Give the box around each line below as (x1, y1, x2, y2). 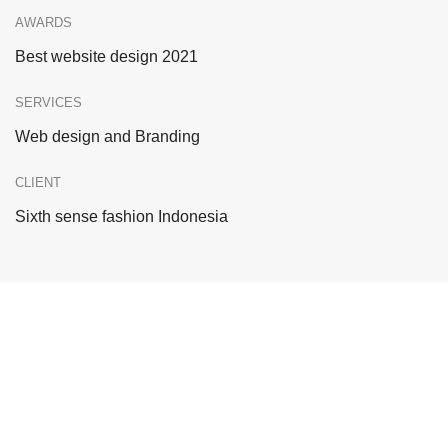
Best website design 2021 (15, 48, 198, 66)
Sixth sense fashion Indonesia (15, 208, 228, 226)
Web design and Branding (15, 128, 200, 146)
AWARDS (15, 15, 72, 31)
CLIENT (15, 175, 61, 191)
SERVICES (15, 95, 82, 111)
